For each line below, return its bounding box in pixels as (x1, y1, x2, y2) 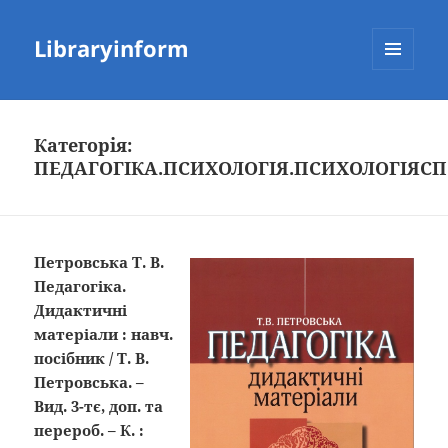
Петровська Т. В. (34, 252, 165, 273)
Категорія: (34, 133, 133, 158)
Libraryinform (34, 33, 190, 64)
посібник (34, 348, 106, 369)
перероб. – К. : (34, 420, 145, 441)
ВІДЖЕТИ (372, 103, 430, 121)
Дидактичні (34, 300, 128, 321)
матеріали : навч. (34, 324, 174, 345)
